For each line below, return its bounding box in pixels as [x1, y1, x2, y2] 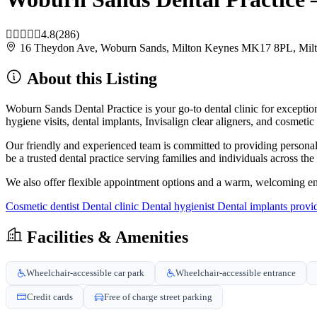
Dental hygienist [142, 200, 217, 212]
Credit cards [27, 291, 73, 302]
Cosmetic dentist [6, 200, 82, 212]
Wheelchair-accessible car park [26, 267, 144, 278]
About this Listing [23, 69, 157, 88]
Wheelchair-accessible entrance [175, 267, 296, 278]
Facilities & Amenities [23, 227, 188, 246]
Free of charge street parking [104, 291, 212, 302]
